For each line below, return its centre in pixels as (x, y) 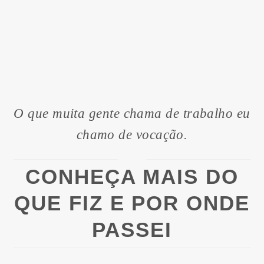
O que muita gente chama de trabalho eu (132, 113)
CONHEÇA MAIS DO (132, 176)
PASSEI (132, 229)
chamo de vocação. (132, 134)
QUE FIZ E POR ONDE (132, 203)
